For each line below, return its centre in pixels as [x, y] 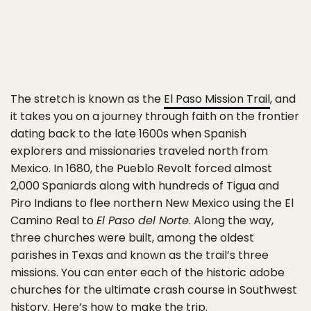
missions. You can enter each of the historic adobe [148, 272]
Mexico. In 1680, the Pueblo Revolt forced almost [141, 168]
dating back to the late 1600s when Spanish [128, 134]
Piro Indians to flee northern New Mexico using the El [152, 203]
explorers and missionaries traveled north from [139, 151]
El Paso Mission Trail [217, 99]
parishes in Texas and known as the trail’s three [140, 255]
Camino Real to [53, 220]
